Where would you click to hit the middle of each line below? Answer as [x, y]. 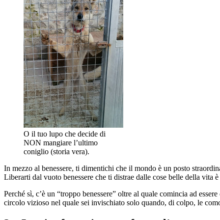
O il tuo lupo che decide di [65, 134]
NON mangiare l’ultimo [61, 143]
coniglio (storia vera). [56, 152]
